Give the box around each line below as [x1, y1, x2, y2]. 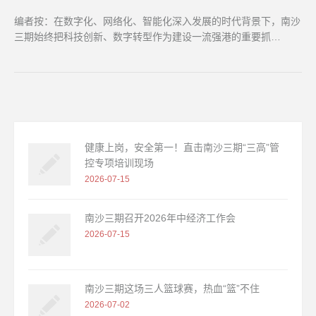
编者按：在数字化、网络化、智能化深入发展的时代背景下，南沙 [14, 16, 300, 28]
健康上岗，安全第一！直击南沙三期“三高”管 [85, 142, 279, 154]
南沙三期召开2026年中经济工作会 [85, 212, 236, 224]
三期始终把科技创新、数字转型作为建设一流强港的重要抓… [14, 31, 281, 43]
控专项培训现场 [85, 157, 154, 169]
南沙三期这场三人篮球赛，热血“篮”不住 [85, 283, 260, 295]
